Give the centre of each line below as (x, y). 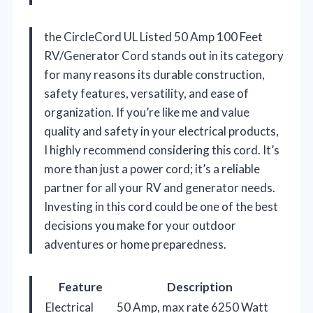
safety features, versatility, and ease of (146, 93)
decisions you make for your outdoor (140, 225)
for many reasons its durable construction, (154, 74)
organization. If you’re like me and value (147, 112)
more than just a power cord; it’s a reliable (152, 168)
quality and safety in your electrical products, (161, 131)
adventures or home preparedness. (135, 244)
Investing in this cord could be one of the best (161, 206)
